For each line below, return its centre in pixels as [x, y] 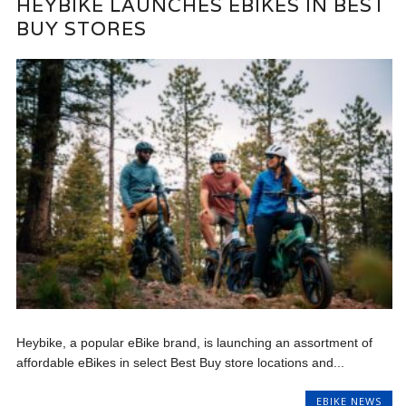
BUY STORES [82, 29]
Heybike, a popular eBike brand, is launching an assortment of [195, 343]
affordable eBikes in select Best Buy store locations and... [181, 363]
